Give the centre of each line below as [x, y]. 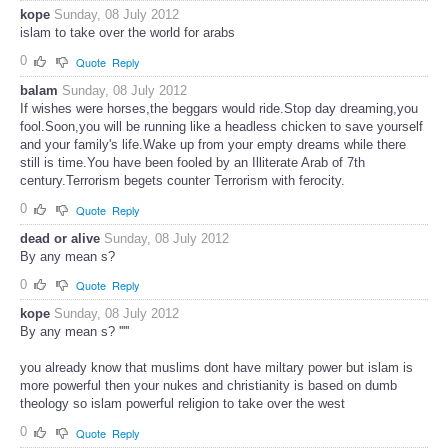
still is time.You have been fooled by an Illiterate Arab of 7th [192, 162]
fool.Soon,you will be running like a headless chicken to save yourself [221, 126]
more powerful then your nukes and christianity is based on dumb [208, 386]
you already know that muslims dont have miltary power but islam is [216, 368]
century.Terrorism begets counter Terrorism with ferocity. [182, 180]
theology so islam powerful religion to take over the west [182, 404]
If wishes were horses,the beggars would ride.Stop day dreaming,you [219, 108]
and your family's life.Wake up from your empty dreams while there [213, 144]
